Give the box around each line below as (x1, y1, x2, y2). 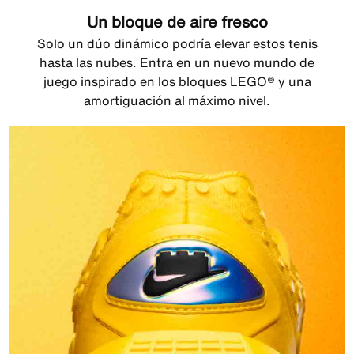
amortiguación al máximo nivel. (84, 91, 270, 110)
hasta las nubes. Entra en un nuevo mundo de (40, 53, 314, 72)
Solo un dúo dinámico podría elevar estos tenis (36, 34, 318, 53)
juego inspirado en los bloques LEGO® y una (43, 72, 311, 91)
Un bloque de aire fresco (86, 10, 268, 33)
